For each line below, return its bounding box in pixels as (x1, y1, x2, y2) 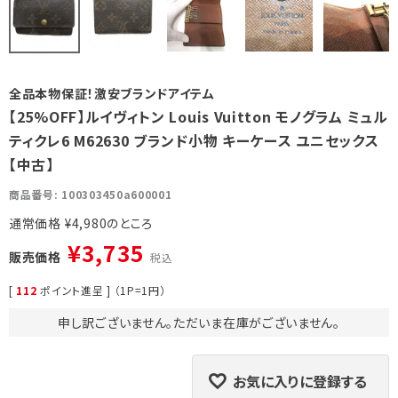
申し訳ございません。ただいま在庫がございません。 (58, 314, 340, 332)
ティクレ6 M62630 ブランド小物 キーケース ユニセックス (9, 130, 379, 152)
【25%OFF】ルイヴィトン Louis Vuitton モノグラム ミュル (9, 106, 388, 128)
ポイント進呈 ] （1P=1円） (40, 283, 166, 298)
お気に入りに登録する (233, 370, 367, 393)
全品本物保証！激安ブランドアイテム (9, 84, 215, 103)
